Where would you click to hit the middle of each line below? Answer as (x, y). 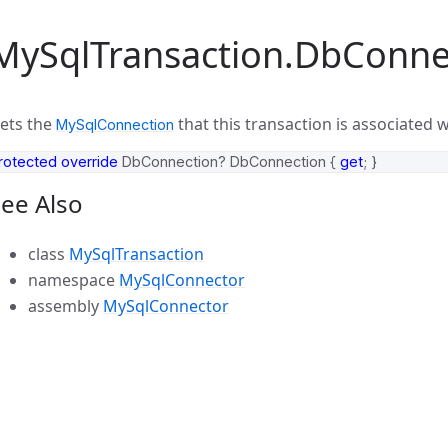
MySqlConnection (115, 124)
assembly (65, 306)
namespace (73, 280)
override (89, 161)
